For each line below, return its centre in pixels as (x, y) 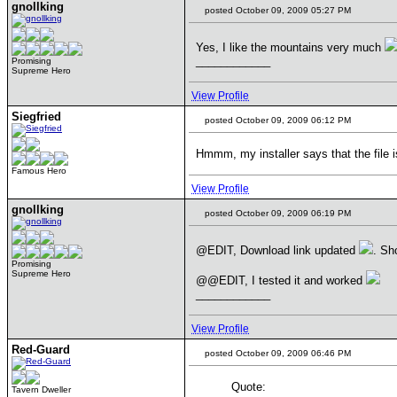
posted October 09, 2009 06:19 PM (276, 213)
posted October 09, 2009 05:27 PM (276, 10)
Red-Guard (41, 350)
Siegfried (36, 117)
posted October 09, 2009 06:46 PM (276, 353)
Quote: (249, 387)
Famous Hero (39, 171)
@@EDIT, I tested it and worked (281, 280)
